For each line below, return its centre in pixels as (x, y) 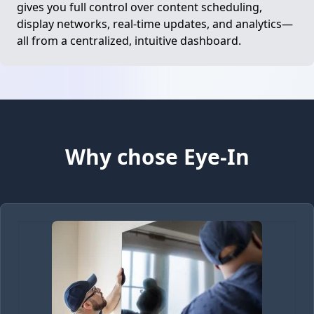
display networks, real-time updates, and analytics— (155, 23)
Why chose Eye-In (157, 156)
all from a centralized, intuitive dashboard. (129, 40)
